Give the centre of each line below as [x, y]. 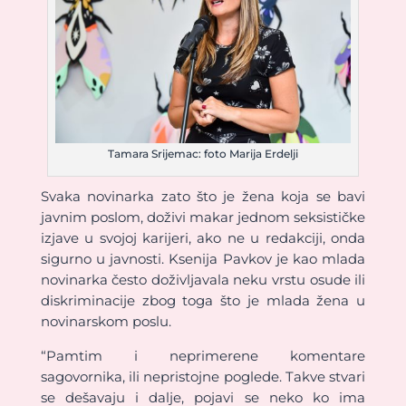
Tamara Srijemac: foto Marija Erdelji [203, 153]
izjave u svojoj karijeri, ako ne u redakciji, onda [203, 237]
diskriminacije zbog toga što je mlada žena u [203, 300]
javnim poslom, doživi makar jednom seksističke [203, 217]
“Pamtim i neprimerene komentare [203, 355]
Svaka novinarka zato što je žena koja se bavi [203, 196]
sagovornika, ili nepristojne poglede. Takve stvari [203, 376]
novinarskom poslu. [107, 321]
